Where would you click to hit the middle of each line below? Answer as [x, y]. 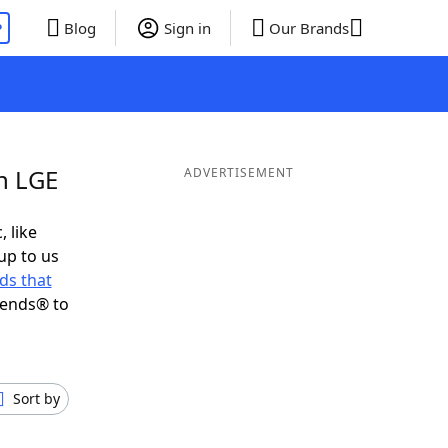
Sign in [187, 28]
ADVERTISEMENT [238, 172]
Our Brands [308, 28]
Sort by [36, 398]
